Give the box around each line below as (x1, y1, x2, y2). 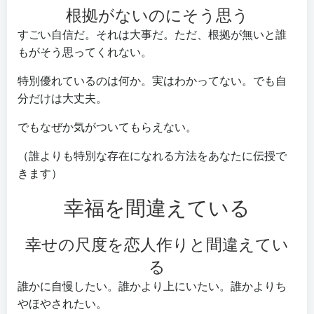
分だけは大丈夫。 (18, 90, 107, 106)
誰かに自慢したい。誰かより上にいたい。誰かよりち (18, 278, 287, 294)
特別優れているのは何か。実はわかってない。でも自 (18, 73, 287, 88)
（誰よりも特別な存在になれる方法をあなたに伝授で (18, 148, 287, 163)
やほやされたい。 (18, 296, 107, 311)
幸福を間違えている (64, 193, 250, 221)
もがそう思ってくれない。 (18, 44, 152, 60)
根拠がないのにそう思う (65, 4, 249, 26)
